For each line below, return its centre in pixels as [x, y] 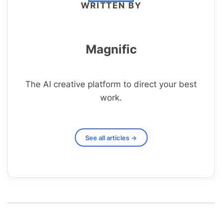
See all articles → [111, 138]
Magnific [111, 49]
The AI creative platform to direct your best [111, 84]
